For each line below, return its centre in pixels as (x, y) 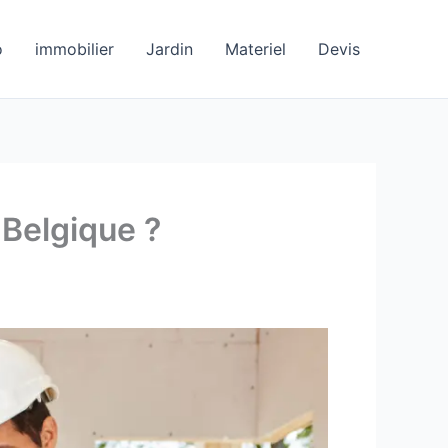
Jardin (169, 48)
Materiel (255, 48)
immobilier (74, 48)
